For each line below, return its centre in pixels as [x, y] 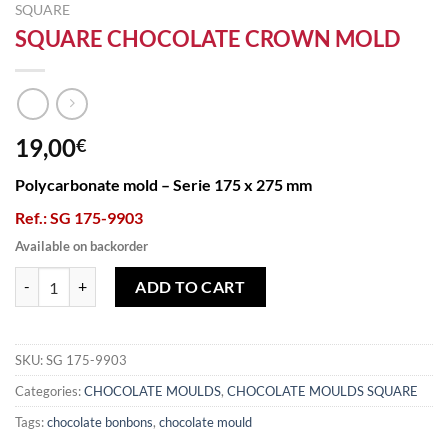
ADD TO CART [190, 286]
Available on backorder [81, 246]
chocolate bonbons [100, 421]
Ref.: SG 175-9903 [79, 218]
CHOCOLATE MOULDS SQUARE [322, 390]
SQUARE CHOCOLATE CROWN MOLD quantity [163, 277]
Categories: [49, 390]
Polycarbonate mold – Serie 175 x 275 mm [163, 185]
